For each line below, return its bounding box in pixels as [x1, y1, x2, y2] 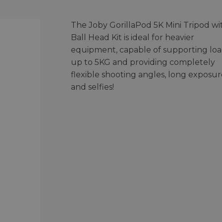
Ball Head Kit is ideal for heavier [70, 32, 194, 42]
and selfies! [70, 82, 114, 92]
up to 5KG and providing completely [70, 57, 215, 67]
